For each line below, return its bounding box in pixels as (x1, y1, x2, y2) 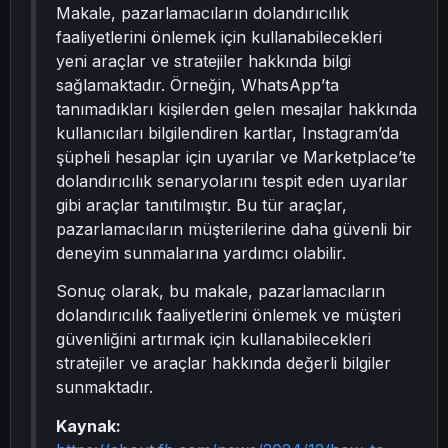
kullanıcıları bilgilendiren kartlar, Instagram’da (56, 122, 399, 143)
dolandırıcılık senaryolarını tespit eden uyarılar (56, 170, 408, 191)
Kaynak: (56, 415, 121, 436)
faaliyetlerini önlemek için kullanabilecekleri (56, 26, 382, 47)
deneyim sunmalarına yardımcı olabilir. (56, 242, 346, 263)
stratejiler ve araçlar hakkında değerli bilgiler (56, 353, 391, 374)
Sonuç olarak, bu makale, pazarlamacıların (56, 281, 385, 302)
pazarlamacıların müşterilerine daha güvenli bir (56, 218, 412, 239)
